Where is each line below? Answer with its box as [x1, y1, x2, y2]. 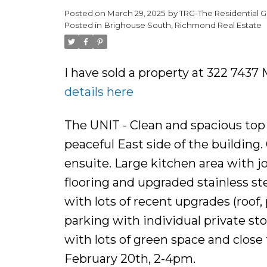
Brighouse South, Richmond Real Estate [104, 20, 262, 30]
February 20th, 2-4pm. [64, 251, 195, 266]
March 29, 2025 [107, 8, 166, 18]
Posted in [64, 20, 102, 30]
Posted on [64, 8, 107, 18]
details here [64, 84, 133, 99]
